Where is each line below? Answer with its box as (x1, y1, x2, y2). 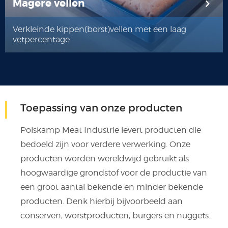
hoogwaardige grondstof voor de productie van (20, 168, 207, 178)
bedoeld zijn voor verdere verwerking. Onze (20, 139, 190, 149)
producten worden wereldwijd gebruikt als (20, 154, 189, 163)
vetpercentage (13, 35, 70, 44)
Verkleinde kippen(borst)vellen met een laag (13, 24, 186, 34)
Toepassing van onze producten (20, 102, 182, 114)
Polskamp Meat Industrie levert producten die (20, 125, 201, 135)
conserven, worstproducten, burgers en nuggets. (20, 211, 210, 220)
